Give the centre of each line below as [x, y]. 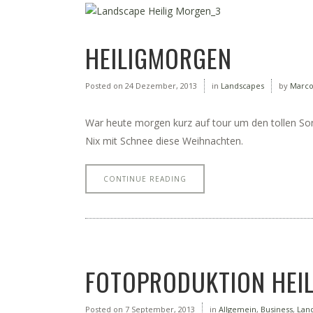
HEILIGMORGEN [159, 58]
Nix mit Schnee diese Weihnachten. [164, 141]
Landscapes [242, 86]
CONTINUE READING [145, 179]
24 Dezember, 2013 [160, 86]
